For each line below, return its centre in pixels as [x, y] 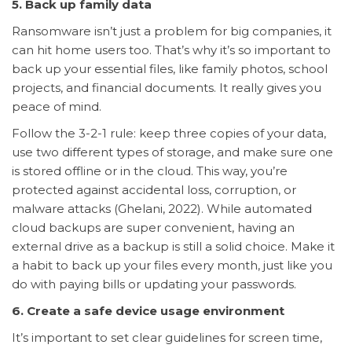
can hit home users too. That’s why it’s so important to [171, 49]
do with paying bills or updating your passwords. [154, 284]
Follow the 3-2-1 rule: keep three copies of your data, [169, 133]
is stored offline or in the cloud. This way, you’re [150, 170]
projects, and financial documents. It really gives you [167, 87]
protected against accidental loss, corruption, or [154, 189]
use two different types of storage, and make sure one [172, 152]
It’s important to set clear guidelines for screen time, [167, 337]
